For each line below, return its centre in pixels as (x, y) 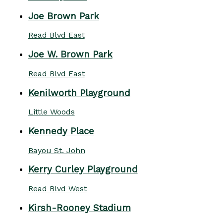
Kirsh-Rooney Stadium (79, 208)
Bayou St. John (56, 150)
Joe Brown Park (63, 16)
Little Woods (51, 112)
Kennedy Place (61, 132)
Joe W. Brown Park (70, 55)
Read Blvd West (57, 189)
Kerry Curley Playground (83, 170)
